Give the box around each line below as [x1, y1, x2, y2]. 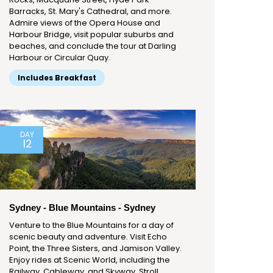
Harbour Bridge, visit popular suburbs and [9, 29, 174, 41]
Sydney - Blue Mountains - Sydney [9, 202, 155, 213]
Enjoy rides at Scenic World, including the [9, 254, 170, 266]
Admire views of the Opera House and [9, 17, 160, 29]
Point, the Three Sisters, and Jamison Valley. [9, 243, 182, 255]
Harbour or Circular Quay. [9, 52, 110, 64]
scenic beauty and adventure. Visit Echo [9, 231, 167, 243]
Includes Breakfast [18, 73, 96, 83]
